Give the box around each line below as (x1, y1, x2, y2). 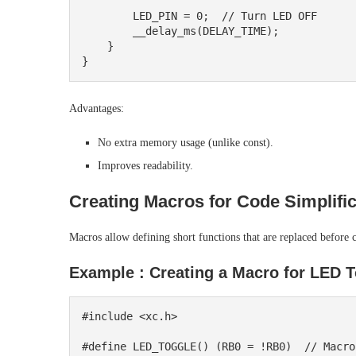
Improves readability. (98, 160, 193, 172)
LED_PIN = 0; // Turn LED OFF (82, 10, 133, 23)
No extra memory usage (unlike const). (98, 137, 273, 149)
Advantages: (69, 103, 124, 115)
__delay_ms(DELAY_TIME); (82, 25, 133, 38)
